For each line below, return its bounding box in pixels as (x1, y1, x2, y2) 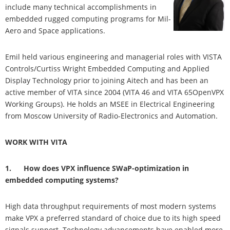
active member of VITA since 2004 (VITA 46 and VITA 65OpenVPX (5, 87, 224, 97)
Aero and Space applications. (5, 25, 105, 35)
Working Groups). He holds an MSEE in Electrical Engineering (5, 99, 215, 109)
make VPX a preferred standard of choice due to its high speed (5, 213, 221, 223)
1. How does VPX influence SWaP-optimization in (5, 163, 189, 173)
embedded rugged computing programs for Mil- (5, 13, 171, 24)
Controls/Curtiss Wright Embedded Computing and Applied (5, 63, 209, 73)
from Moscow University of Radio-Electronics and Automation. (5, 110, 218, 121)
